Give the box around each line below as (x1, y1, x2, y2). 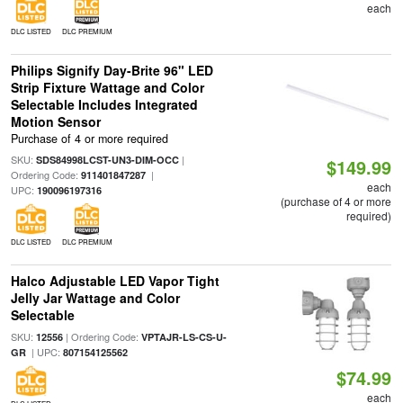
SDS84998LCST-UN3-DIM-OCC (35, 153, 179, 167)
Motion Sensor (10, 112, 101, 130)
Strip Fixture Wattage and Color (10, 78, 204, 96)
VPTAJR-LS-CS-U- (140, 330, 227, 345)
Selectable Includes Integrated (10, 95, 198, 113)
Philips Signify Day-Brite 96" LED (10, 61, 213, 79)
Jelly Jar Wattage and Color (10, 289, 180, 308)
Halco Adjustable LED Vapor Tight (10, 272, 219, 291)
